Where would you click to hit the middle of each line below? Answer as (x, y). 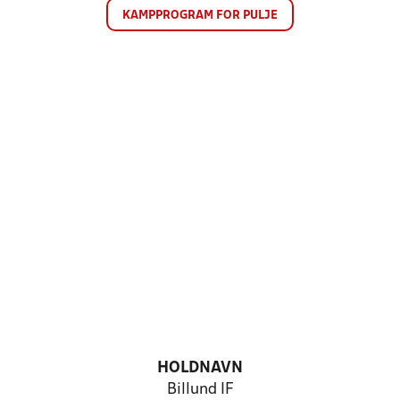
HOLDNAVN (200, 368)
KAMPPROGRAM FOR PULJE (200, 16)
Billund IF (200, 390)
